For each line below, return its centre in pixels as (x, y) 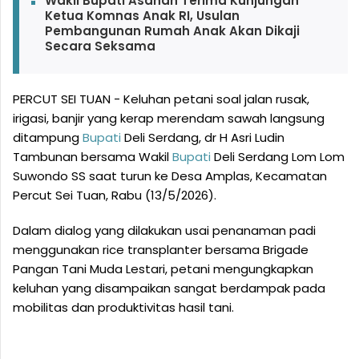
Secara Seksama (100, 46)
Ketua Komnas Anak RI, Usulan (142, 16)
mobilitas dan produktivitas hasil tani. (123, 308)
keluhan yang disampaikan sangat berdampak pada (169, 288)
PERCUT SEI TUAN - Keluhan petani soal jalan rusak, (161, 99)
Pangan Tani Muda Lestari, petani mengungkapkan (163, 269)
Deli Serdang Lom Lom (278, 157)
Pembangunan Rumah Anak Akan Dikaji (172, 31)
